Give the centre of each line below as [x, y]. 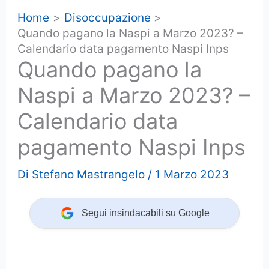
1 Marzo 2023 [192, 174]
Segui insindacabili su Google [145, 213]
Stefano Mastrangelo [89, 174]
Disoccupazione [107, 17]
